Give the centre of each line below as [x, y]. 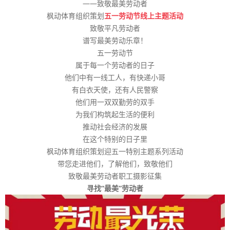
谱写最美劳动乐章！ [115, 41]
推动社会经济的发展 [115, 127]
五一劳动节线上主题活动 [144, 16]
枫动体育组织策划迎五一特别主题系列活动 [115, 151]
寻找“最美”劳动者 [115, 188]
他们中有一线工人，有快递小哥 [115, 78]
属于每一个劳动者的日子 [115, 65]
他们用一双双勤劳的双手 [115, 102]
